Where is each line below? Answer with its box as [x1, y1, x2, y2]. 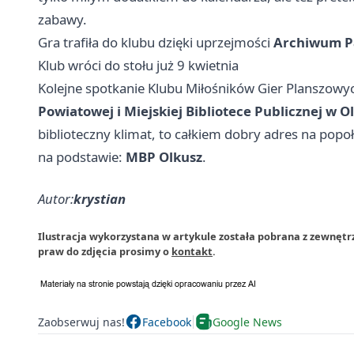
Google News [213, 314, 282, 330]
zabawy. [38, 10, 87, 29]
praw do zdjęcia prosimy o [38, 244, 171, 259]
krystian [73, 190, 126, 209]
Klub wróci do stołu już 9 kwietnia [38, 56, 239, 75]
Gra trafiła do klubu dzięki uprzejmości [38, 33, 273, 52]
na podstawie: [38, 148, 126, 167]
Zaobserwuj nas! [38, 314, 125, 330]
